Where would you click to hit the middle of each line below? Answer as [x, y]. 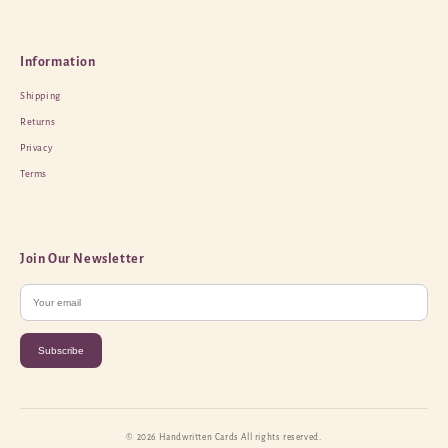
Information [58, 62]
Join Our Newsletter [82, 259]
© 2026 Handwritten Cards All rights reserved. [224, 437]
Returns [38, 122]
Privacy [36, 148]
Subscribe [61, 350]
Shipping [40, 96]
